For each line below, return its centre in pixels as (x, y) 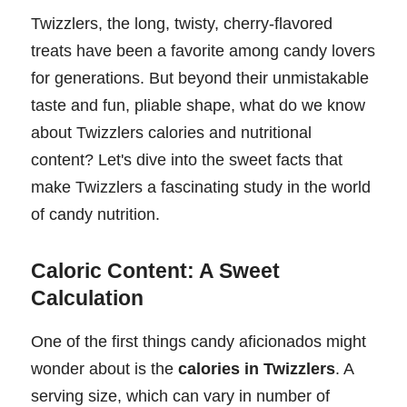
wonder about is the (104, 369)
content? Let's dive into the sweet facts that (187, 159)
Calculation (87, 298)
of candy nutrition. (95, 214)
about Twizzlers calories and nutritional (171, 132)
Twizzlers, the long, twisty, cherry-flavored (182, 23)
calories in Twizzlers (257, 369)
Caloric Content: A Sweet (155, 271)
